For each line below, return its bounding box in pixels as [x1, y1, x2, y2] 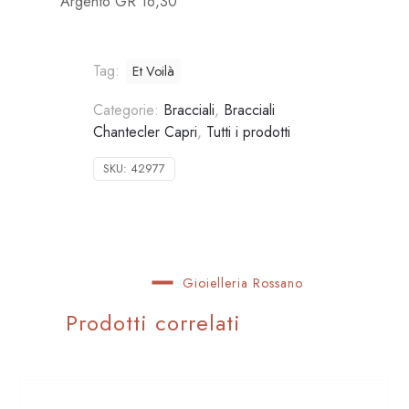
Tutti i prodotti [206, 121, 291, 142]
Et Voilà [132, 61, 175, 80]
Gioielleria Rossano [183, 273, 303, 292]
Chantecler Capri [93, 121, 198, 142]
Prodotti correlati [66, 306, 242, 339]
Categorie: [93, 99, 164, 121]
